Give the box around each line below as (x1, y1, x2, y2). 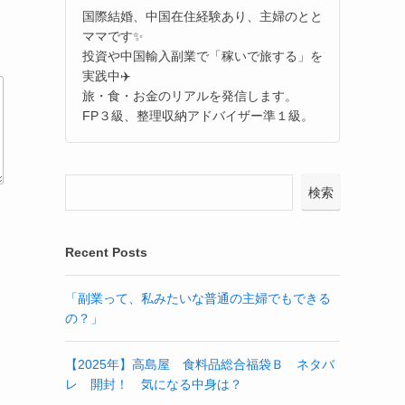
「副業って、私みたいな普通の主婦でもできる (65, 290, 331, 306)
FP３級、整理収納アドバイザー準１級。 (82, 108, 314, 123)
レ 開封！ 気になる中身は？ (65, 376, 242, 391)
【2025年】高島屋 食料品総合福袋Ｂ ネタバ (65, 356, 334, 372)
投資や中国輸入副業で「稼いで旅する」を (82, 48, 323, 63)
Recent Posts (65, 244, 147, 259)
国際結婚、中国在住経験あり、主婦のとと (82, 8, 323, 24)
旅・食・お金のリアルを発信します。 (82, 88, 297, 103)
